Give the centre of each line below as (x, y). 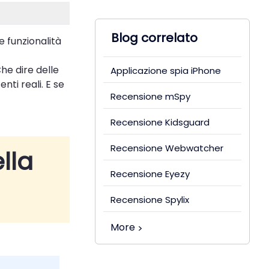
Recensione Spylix (150, 200)
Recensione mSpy (151, 97)
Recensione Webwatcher (167, 148)
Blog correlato (154, 38)
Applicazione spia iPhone (166, 71)
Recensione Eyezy (150, 174)
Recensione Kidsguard (160, 122)
